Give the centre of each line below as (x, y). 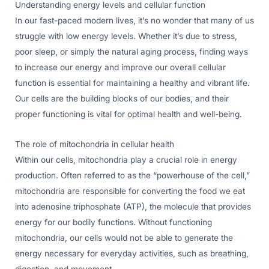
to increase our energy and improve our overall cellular (120, 67)
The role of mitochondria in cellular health (95, 144)
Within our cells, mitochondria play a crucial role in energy (126, 159)
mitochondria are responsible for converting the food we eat (130, 191)
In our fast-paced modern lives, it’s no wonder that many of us (134, 20)
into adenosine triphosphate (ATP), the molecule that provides (133, 206)
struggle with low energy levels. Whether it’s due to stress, (126, 36)
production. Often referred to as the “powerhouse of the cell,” (132, 175)
